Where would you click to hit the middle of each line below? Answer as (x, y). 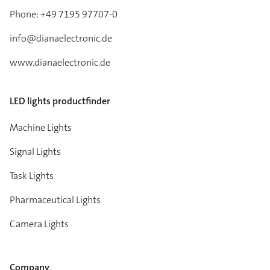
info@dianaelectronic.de (61, 39)
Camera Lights (39, 224)
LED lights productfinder (60, 101)
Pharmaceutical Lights (55, 200)
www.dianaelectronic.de (60, 63)
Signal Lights (35, 152)
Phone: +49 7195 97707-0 (64, 14)
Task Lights (32, 176)
